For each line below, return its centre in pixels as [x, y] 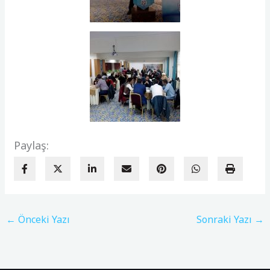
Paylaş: [32, 145]
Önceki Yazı [43, 219]
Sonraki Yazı [225, 219]
